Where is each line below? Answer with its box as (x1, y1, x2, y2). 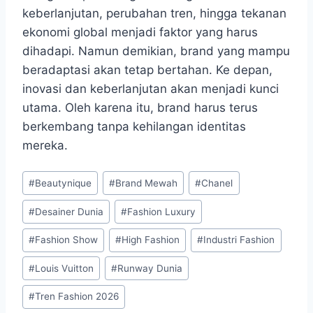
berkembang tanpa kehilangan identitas (22, 119, 246, 133)
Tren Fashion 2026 (35, 291, 119, 303)
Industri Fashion (203, 234, 275, 246)
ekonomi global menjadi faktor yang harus (22, 24, 258, 39)
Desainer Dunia (35, 205, 104, 217)
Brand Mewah (115, 177, 178, 189)
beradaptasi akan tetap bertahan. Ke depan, (22, 62, 272, 77)
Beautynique (35, 177, 92, 189)
